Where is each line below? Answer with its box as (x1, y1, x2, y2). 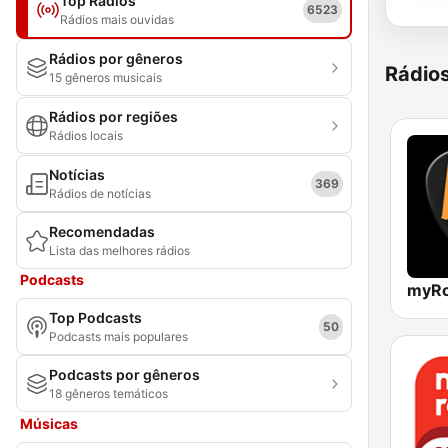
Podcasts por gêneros (49, 366, 200, 383)
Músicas (20, 415, 78, 432)
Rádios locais (49, 128, 123, 143)
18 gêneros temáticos (49, 386, 168, 401)
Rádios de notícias (49, 186, 151, 201)
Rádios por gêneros (49, 50, 183, 67)
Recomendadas (49, 223, 155, 240)
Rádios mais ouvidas (60, 12, 174, 27)
